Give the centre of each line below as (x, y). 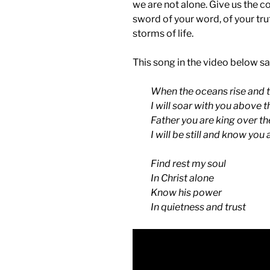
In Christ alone (182, 178)
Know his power (186, 192)
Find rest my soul (188, 163)
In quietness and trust (198, 207)
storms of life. (163, 33)
